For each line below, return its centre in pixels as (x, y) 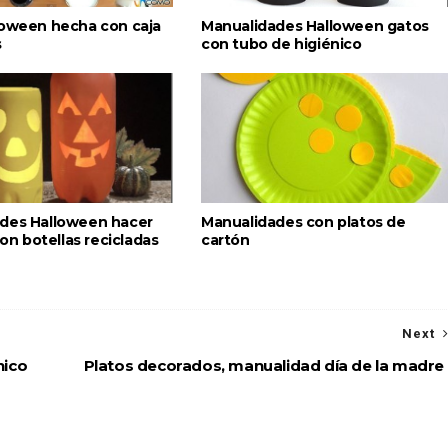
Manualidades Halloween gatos (315, 25)
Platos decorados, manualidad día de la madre (263, 365)
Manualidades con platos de (303, 221)
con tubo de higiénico (281, 43)
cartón (225, 239)
